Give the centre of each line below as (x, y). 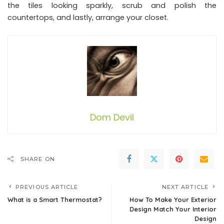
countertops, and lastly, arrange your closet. (88, 17)
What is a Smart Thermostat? (55, 199)
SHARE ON (38, 159)
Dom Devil (112, 117)
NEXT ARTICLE (185, 187)
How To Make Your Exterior (173, 199)
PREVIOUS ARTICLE (47, 187)
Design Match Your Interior (173, 209)
